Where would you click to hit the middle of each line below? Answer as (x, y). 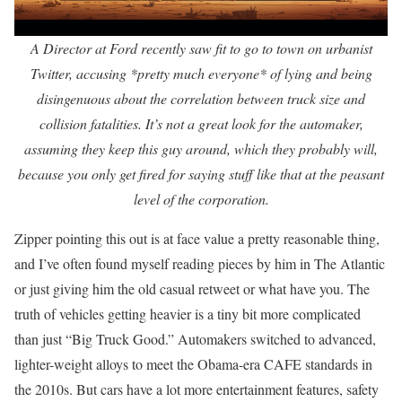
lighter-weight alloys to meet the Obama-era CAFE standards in (193, 364)
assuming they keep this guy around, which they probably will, (201, 149)
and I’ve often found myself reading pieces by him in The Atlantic (200, 263)
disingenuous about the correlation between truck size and (201, 98)
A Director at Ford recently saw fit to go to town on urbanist (201, 48)
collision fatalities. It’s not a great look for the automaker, (201, 123)
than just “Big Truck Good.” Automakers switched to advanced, (195, 339)
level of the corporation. (201, 199)
